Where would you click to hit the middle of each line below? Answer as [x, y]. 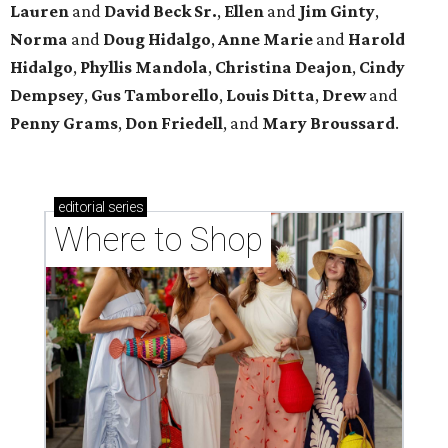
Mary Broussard [328, 123]
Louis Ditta [270, 95]
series [124, 207]
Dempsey [47, 95]
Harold [376, 39]
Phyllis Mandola [144, 67]
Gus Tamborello [155, 95]
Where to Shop [158, 240]
